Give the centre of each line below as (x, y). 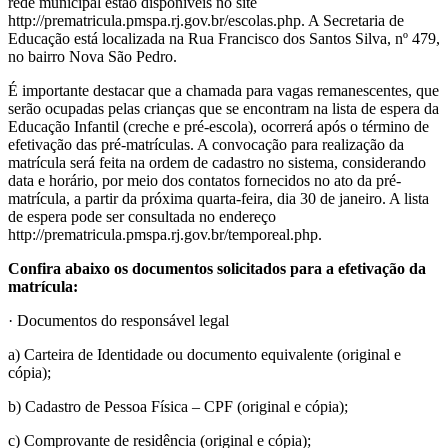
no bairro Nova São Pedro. (92, 56)
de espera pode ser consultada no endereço (142, 216)
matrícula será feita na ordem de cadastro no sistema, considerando (217, 162)
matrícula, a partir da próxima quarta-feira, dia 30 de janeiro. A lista (218, 198)
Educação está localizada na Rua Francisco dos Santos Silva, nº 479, (224, 38)
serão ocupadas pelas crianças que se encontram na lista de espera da (223, 108)
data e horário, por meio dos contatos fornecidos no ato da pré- (204, 180)
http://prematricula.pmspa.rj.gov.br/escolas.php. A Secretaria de (206, 20)
